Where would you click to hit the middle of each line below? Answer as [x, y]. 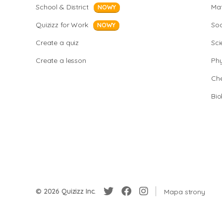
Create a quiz [57, 43]
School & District [62, 7]
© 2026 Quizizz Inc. [66, 191]
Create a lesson [61, 60]
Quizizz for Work [62, 25]
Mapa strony [185, 192]
